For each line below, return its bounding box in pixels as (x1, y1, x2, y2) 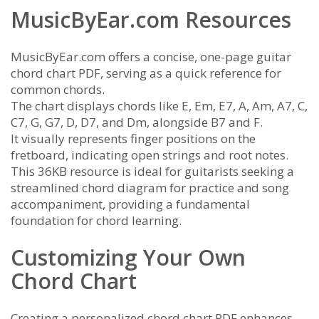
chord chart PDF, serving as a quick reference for (11, 65, 281, 82)
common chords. (11, 81, 105, 98)
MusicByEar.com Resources (11, 5, 291, 35)
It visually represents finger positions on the (11, 130, 256, 147)
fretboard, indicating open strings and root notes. (11, 147, 288, 164)
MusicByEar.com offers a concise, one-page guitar (11, 48, 291, 66)
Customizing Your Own (11, 243, 246, 273)
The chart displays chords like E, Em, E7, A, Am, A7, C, (11, 98, 308, 115)
